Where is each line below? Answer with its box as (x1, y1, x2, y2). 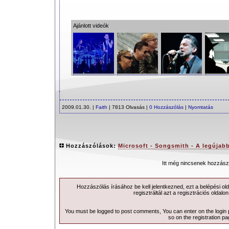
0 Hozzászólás (149, 104, 184, 110)
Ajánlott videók (73, 22, 109, 29)
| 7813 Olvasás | (107, 104, 149, 110)
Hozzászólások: (66, 143, 118, 149)
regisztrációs (177, 190, 210, 196)
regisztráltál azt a (133, 190, 177, 196)
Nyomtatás (188, 104, 213, 110)
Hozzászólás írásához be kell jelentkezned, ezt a (76, 184, 200, 190)
